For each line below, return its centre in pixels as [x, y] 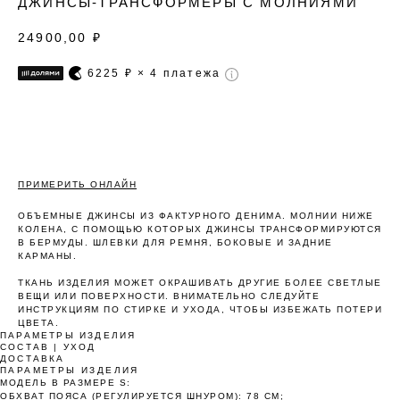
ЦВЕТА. [38, 322]
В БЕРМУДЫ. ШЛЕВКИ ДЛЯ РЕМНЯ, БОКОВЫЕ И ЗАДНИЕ [175, 242]
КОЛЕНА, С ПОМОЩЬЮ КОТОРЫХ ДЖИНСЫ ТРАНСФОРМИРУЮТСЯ [200, 229]
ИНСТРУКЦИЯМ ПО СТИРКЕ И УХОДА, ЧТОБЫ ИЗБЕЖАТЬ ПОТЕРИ [200, 309]
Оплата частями [200, 296]
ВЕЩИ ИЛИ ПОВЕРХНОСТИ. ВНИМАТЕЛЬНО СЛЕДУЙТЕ [169, 296]
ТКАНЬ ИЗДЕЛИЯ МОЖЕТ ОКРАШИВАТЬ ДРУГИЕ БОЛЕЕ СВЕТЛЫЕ [200, 282]
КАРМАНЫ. [47, 255]
